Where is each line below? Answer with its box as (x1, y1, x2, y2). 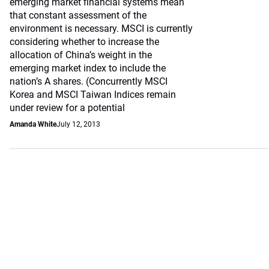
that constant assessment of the (10, 10, 147, 21)
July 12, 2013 (56, 120, 100, 128)
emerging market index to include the (10, 62, 166, 74)
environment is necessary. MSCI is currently (10, 23, 193, 34)
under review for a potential (10, 102, 125, 113)
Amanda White (10, 120, 56, 128)
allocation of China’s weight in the (10, 49, 152, 61)
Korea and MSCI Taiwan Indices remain (10, 89, 176, 100)
